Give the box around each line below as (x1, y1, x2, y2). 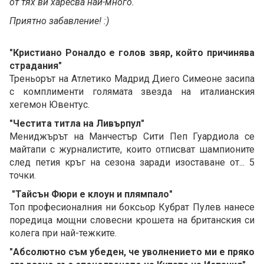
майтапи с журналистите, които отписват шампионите (9, 144, 255, 156)
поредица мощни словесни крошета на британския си (9, 214, 255, 226)
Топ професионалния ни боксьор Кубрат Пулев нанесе (9, 202, 255, 213)
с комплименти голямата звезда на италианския (9, 86, 255, 98)
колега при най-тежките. (9, 227, 117, 239)
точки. (9, 170, 36, 181)
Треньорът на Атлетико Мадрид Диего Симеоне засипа (9, 73, 255, 85)
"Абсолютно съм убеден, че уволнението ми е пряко (9, 246, 255, 258)
